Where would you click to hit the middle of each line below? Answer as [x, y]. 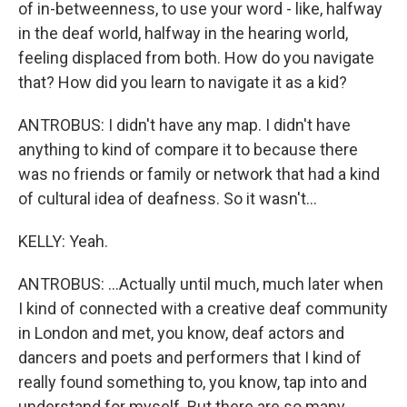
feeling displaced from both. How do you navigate [196, 58]
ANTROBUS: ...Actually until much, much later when [201, 284]
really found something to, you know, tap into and [193, 382]
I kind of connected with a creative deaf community [203, 308]
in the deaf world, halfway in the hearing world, [183, 33]
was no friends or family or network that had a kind [199, 174]
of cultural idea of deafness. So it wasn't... [168, 199]
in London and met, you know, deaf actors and [181, 333]
